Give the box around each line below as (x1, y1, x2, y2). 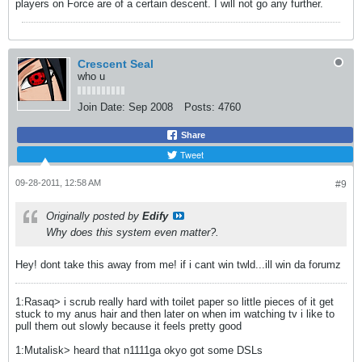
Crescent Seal (78, 57, 154, 70)
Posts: (184, 100, 215, 113)
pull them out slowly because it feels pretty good (15, 319, 242, 332)
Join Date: (78, 100, 125, 113)
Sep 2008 (128, 100, 173, 113)
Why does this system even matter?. (46, 225, 219, 238)
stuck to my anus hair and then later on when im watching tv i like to (15, 307, 335, 320)
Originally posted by (46, 209, 142, 222)
